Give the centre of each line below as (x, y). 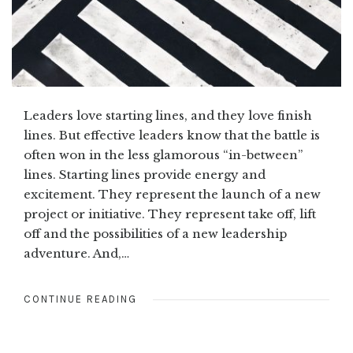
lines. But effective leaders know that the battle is (172, 136)
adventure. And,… (76, 254)
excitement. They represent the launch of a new (172, 195)
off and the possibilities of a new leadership (155, 234)
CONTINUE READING (80, 299)
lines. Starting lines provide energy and (145, 175)
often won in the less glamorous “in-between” (163, 155)
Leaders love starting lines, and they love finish (168, 116)
